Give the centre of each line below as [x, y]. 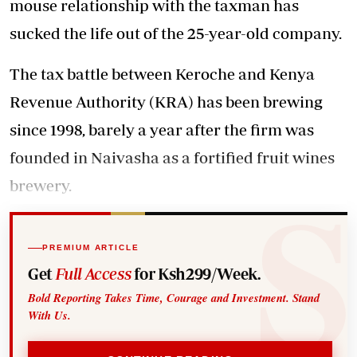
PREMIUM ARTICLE [91, 248]
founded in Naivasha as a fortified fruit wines [172, 157]
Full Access [93, 273]
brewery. [41, 185]
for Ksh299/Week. [196, 273]
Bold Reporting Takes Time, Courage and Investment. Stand [174, 297]
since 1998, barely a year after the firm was [162, 129]
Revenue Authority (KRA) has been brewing [166, 102]
